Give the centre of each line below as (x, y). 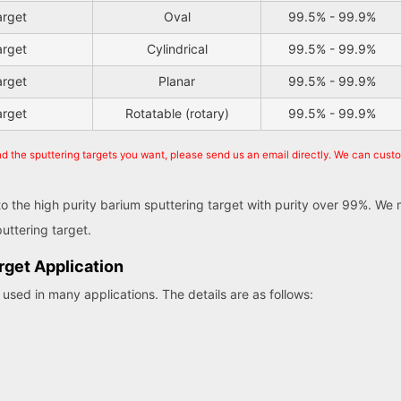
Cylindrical (177, 49)
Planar (177, 81)
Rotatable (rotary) (177, 114)
